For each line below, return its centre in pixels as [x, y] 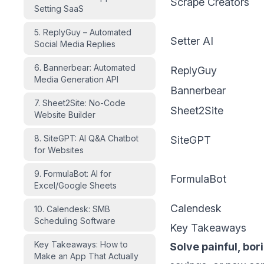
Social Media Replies [75, 44]
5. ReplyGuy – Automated [83, 32]
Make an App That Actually [86, 256]
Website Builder [65, 115]
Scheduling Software [75, 221]
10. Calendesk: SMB [72, 209]
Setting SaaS [59, 9]
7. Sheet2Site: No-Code [80, 103]
